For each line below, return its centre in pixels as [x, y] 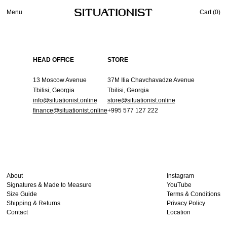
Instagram [180, 176]
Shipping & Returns [34, 203]
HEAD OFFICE [53, 60]
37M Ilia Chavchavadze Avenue [151, 80]
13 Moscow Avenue [60, 80]
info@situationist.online [65, 100]
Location [178, 212]
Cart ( [207, 12]
